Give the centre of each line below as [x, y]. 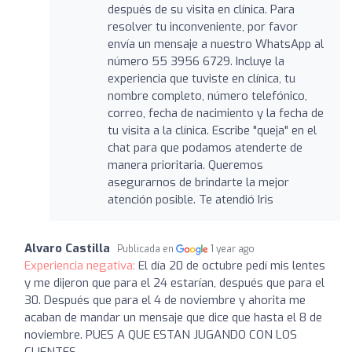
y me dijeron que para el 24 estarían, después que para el [174, 282]
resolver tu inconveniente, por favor [202, 26]
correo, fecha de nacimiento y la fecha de [215, 113]
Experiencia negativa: [81, 265]
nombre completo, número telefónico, [207, 95]
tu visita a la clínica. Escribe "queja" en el [212, 130]
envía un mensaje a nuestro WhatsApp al [215, 44]
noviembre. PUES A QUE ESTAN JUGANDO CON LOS [161, 334]
